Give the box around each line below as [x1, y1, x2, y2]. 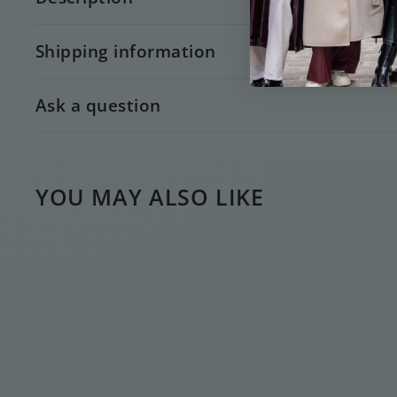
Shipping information [35, 40, 216, 63]
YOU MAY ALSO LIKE [35, 183, 264, 212]
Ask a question [35, 94, 161, 117]
